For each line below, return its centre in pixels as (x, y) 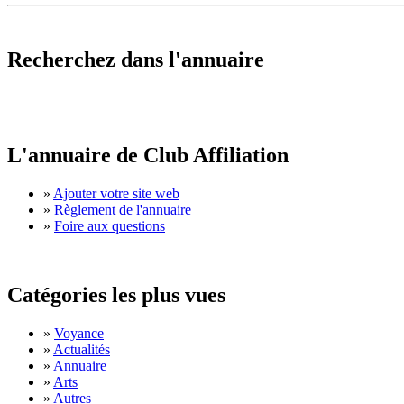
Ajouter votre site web (116, 194)
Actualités (82, 349)
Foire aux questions (110, 226)
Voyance (79, 333)
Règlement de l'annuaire (123, 210)
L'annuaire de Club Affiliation (148, 156)
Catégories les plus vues (116, 294)
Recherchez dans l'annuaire (136, 60)
